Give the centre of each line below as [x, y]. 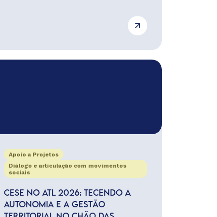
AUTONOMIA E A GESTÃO [54, 205]
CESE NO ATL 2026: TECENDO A [67, 193]
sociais [19, 172]
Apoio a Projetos [33, 155]
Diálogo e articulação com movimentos [67, 166]
